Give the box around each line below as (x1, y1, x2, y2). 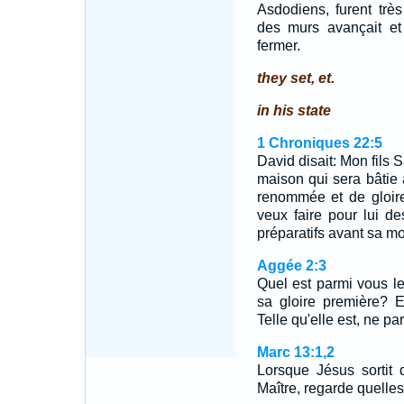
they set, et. (256, 70, 335, 86)
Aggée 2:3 (256, 258, 326, 273)
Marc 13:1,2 (256, 344, 335, 360)
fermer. (256, 38, 300, 53)
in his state (256, 103, 331, 118)
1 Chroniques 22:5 (256, 135, 382, 151)
